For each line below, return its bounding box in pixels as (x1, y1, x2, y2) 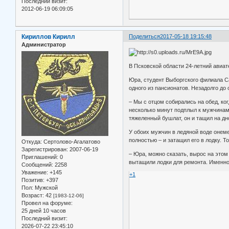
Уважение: (21, 169, 48, 175)
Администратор (21, 41, 66, 48)
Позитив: (21, 176, 44, 183)
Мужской (33, 184, 58, 191)
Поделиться (129, 33, 161, 40)
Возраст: (21, 192, 44, 198)
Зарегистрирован (21, 146, 66, 152)
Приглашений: (21, 153, 58, 160)
